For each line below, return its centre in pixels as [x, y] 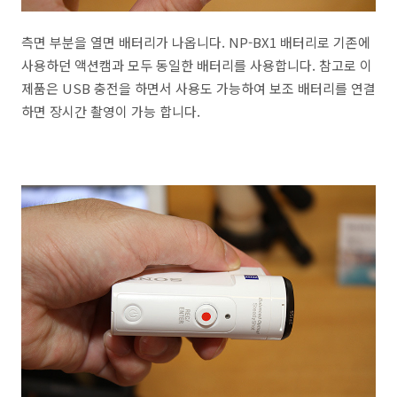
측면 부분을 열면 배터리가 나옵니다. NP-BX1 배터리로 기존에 [196, 43]
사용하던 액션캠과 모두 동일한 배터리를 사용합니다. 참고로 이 [197, 66]
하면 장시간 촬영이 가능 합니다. [111, 112]
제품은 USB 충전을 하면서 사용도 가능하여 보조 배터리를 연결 [198, 89]
